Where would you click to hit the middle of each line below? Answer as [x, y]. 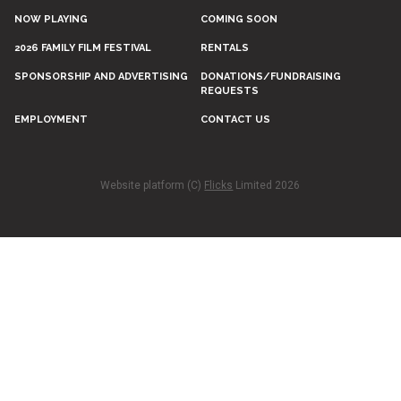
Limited [256, 185]
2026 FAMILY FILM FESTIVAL [83, 47]
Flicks [219, 185]
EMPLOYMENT [51, 119]
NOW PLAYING [51, 19]
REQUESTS [229, 90]
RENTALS [224, 47]
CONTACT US [235, 119]
